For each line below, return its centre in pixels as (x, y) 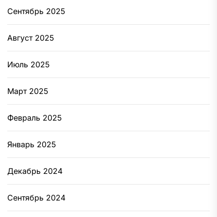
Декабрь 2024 (35, 171)
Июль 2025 (29, 64)
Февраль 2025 (35, 117)
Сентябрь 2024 (36, 197)
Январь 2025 (32, 144)
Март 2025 (28, 91)
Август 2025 (31, 38)
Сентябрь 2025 (36, 11)
